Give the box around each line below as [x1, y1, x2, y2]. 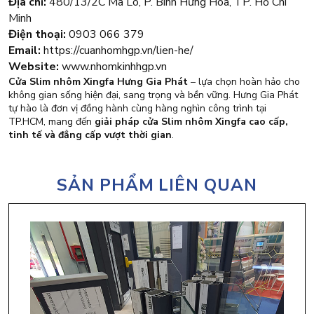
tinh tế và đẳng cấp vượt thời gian [8, 128, 172, 142]
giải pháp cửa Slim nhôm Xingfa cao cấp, [95, 114, 288, 128]
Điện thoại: [8, 26, 66, 42]
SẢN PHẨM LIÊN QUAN [56, 173, 258, 196]
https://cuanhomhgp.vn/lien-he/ [41, 42, 193, 58]
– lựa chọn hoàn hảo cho [188, 74, 300, 88]
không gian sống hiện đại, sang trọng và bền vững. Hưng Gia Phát [8, 88, 298, 102]
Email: [8, 42, 41, 58]
